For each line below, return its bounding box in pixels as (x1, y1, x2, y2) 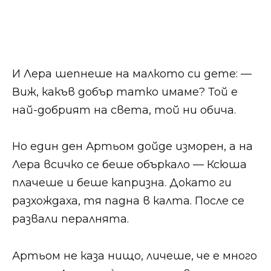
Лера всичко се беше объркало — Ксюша (12, 158, 247, 172)
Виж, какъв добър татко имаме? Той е (12, 85, 238, 99)
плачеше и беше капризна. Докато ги (12, 176, 232, 190)
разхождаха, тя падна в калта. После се (12, 194, 244, 208)
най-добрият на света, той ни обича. (12, 103, 236, 117)
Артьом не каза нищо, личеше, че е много (12, 249, 257, 263)
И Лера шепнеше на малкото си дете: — (12, 67, 252, 80)
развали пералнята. (12, 212, 129, 226)
